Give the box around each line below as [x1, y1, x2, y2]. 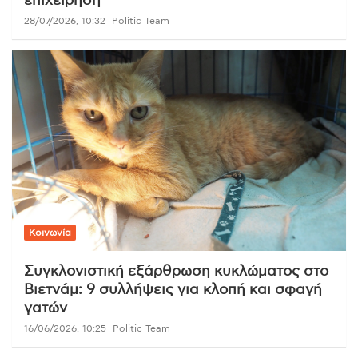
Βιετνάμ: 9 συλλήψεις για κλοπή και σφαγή [24, 282, 322, 297]
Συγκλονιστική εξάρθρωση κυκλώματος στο [24, 264, 328, 279]
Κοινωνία [29, 227, 71, 237]
